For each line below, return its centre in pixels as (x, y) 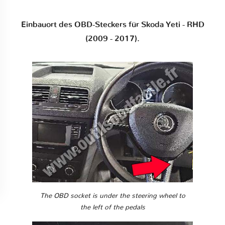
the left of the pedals (113, 207)
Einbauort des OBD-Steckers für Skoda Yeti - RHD (113, 24)
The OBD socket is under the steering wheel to (113, 196)
